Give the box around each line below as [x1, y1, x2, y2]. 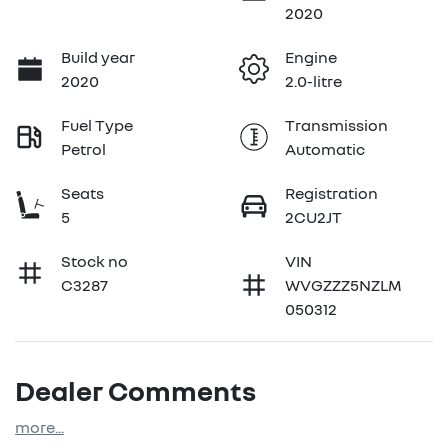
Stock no [61, 251, 128, 272]
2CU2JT [285, 207, 342, 228]
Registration [285, 183, 378, 204]
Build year [61, 47, 135, 68]
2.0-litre [285, 71, 342, 92]
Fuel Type [61, 115, 133, 136]
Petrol [61, 139, 106, 160]
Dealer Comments [15, 374, 256, 408]
